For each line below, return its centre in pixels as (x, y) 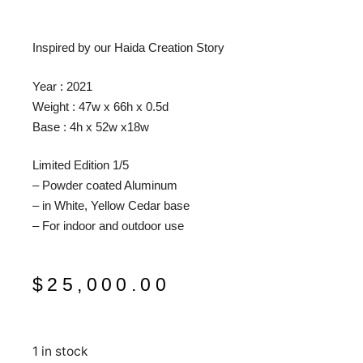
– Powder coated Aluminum (105, 185)
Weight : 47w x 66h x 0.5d (100, 106)
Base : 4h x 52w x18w (91, 126)
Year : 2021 (62, 86)
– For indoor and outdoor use (108, 226)
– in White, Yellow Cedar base (111, 205)
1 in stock (60, 351)
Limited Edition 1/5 (81, 165)
